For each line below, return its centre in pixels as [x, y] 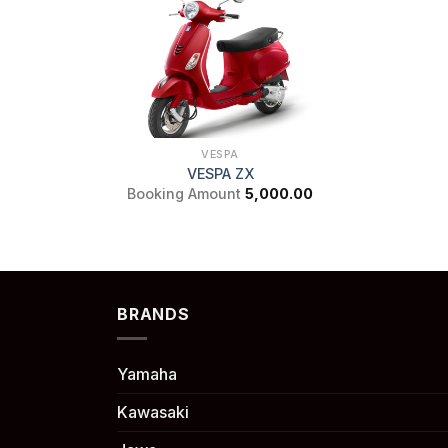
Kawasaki [153, 412]
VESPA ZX [220, 174]
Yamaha [147, 374]
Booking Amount [184, 193]
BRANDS [153, 313]
